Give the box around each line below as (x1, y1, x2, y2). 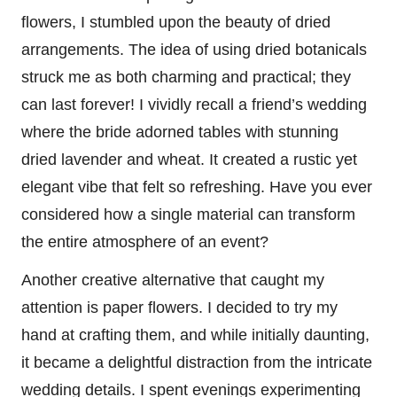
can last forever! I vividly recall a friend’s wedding (21, 95, 367, 113)
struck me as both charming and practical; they (21, 67, 351, 86)
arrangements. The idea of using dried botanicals (21, 40, 367, 58)
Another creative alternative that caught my (21, 270, 324, 289)
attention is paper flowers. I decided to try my (21, 298, 338, 316)
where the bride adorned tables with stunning (21, 122, 339, 141)
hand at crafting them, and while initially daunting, (21, 325, 370, 344)
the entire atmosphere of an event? (21, 232, 269, 251)
